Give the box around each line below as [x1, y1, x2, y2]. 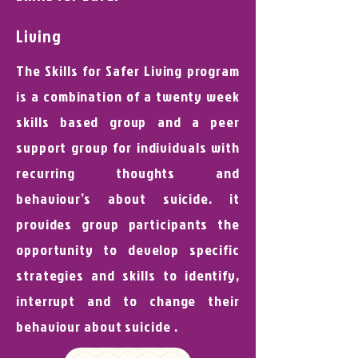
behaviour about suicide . [16, 316, 178, 336]
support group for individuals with [16, 137, 240, 157]
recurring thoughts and [16, 163, 240, 183]
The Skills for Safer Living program [16, 61, 240, 81]
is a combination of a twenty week [16, 86, 240, 106]
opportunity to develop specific [16, 240, 240, 260]
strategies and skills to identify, [16, 265, 240, 285]
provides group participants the [16, 214, 240, 234]
